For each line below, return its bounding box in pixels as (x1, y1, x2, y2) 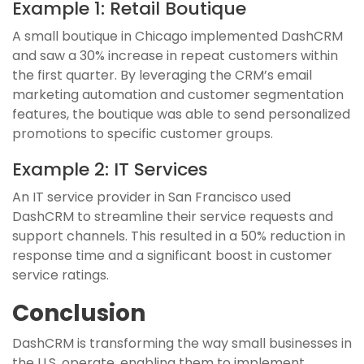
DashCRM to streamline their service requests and (12, 206, 333, 226)
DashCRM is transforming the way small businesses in (12, 333, 352, 353)
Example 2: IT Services (12, 156, 208, 182)
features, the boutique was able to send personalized (12, 104, 350, 123)
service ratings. (12, 265, 109, 284)
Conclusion (12, 297, 145, 329)
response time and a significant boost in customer (12, 245, 332, 265)
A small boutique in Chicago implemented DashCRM (12, 26, 343, 45)
